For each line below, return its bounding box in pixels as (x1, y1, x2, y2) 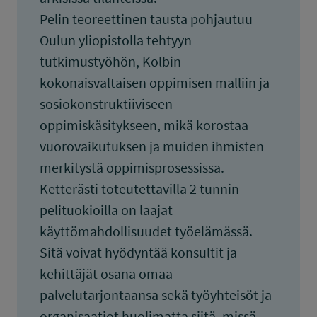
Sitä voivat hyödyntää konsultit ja (40, 243, 237, 261)
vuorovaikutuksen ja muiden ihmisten (40, 137, 264, 155)
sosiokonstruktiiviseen (40, 95, 173, 113)
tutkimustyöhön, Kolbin (40, 52, 181, 70)
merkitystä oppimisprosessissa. (40, 158, 224, 176)
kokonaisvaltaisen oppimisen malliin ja (40, 74, 270, 91)
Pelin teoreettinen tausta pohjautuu (40, 10, 253, 28)
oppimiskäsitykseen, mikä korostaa (40, 116, 248, 134)
